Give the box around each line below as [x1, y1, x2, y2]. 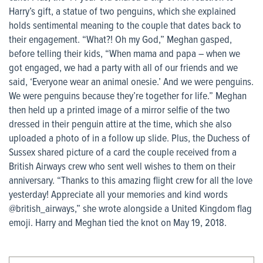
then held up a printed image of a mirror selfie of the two [9, 104, 230, 118]
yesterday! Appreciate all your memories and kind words [9, 188, 228, 203]
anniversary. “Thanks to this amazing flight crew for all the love [9, 174, 252, 188]
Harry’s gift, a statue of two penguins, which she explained [9, 5, 236, 19]
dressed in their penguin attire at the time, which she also [9, 118, 232, 132]
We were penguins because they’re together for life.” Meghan [9, 90, 247, 104]
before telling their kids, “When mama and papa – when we [9, 48, 240, 62]
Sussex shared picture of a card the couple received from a [9, 146, 237, 160]
